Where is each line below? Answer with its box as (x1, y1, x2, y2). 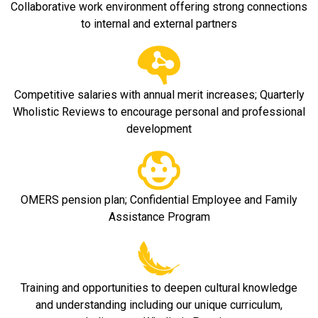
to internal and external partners (81, 17, 237, 31)
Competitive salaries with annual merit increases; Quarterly (13, 88, 305, 102)
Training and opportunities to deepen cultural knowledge (21, 281, 297, 295)
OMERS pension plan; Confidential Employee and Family (21, 193, 297, 207)
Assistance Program (108, 210, 210, 224)
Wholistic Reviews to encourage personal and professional (13, 105, 305, 119)
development (126, 122, 192, 136)
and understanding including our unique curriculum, (35, 298, 283, 312)
